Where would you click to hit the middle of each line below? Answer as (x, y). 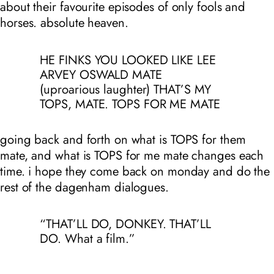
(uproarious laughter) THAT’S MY (126, 89)
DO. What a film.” (87, 239)
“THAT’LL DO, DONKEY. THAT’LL (125, 224)
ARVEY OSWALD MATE (101, 74)
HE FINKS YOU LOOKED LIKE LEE (128, 60)
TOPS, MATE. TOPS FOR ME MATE (130, 104)
